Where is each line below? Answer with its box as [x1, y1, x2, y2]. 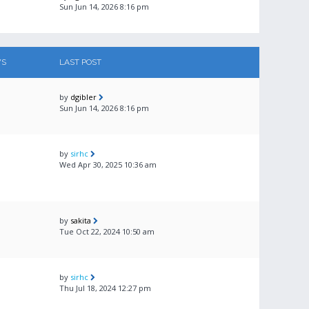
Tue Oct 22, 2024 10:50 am [59, 226, 154, 237]
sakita [70, 215, 91, 226]
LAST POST [59, 57, 101, 67]
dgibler [70, 92, 97, 102]
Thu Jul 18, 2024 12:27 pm [59, 283, 151, 293]
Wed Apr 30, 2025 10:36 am [59, 159, 157, 170]
